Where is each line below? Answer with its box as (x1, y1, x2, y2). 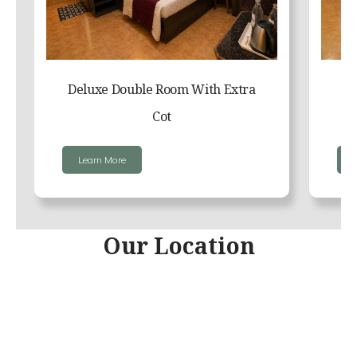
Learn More (78, 154, 126, 167)
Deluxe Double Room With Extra (68, 80, 256, 99)
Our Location (102, 230, 255, 261)
